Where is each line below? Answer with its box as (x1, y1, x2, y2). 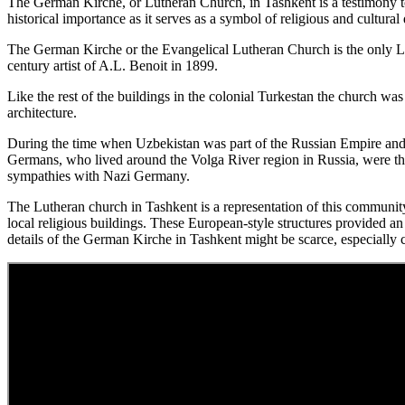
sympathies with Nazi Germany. (7, 167, 190, 184)
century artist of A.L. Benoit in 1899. (7, 57, 218, 73)
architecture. (7, 104, 77, 120)
